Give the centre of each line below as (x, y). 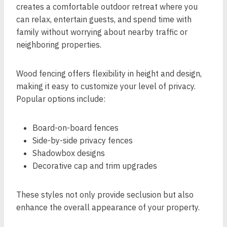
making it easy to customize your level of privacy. (106, 86)
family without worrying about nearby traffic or (102, 32)
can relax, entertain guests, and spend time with (104, 19)
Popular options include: (61, 99)
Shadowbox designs (69, 153)
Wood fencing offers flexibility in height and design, (109, 73)
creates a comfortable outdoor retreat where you (107, 7)
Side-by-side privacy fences (83, 140)
